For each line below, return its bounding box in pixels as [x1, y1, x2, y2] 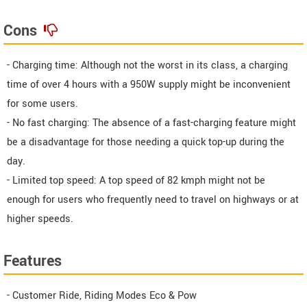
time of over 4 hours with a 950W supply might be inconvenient [7, 77, 291, 93]
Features [3, 250, 62, 273]
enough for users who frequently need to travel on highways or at [7, 193, 299, 208]
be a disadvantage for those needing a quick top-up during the [7, 135, 284, 150]
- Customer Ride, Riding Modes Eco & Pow [7, 288, 197, 304]
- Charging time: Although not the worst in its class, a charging [7, 58, 288, 73]
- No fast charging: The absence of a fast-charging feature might [7, 116, 296, 131]
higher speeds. [7, 212, 73, 227]
